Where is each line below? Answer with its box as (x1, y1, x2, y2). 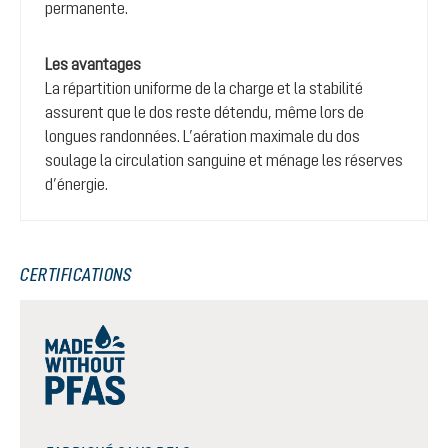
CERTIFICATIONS (20, 264, 131, 285)
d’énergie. (45, 175, 108, 193)
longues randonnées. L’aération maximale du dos (45, 127, 360, 145)
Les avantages (45, 55, 141, 73)
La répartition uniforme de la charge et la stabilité (45, 79, 363, 97)
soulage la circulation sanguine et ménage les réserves (45, 151, 403, 169)
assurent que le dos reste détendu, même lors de (45, 103, 364, 121)
